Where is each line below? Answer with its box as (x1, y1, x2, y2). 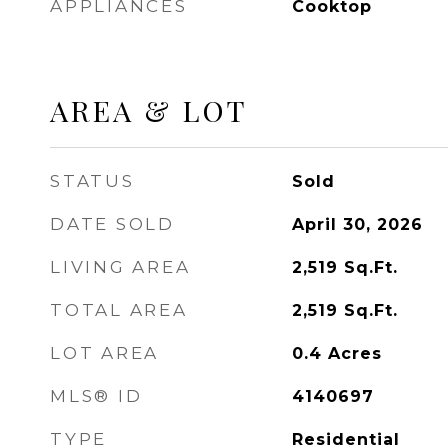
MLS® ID (50, 386, 143, 406)
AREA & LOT (50, 91, 248, 129)
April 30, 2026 (291, 215, 423, 234)
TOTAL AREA (50, 300, 188, 320)
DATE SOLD (50, 214, 175, 234)
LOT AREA (50, 343, 159, 363)
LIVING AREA (50, 257, 191, 277)
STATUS (50, 171, 135, 191)
